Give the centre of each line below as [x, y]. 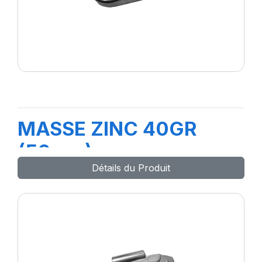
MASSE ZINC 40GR [107, 129]
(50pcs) [55, 151]
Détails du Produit [131, 168]
